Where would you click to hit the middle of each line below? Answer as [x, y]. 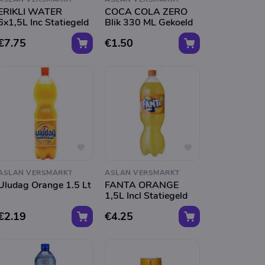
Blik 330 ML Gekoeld [149, 22]
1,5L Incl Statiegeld [146, 195]
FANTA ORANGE [142, 185]
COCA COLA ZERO [146, 12]
